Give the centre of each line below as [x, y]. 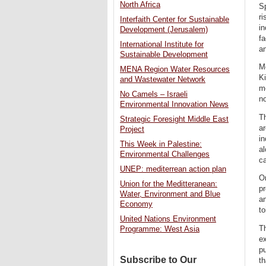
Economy [136, 205]
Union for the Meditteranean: [169, 184]
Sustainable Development [164, 55]
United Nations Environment [168, 219]
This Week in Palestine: [161, 145]
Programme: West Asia [160, 229]
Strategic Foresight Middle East [174, 120]
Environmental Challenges [165, 155]
